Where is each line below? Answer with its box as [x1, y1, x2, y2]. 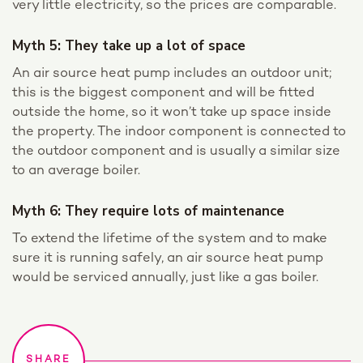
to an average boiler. [12, 163, 140, 178]
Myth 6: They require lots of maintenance [12, 201, 284, 220]
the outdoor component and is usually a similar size [12, 143, 340, 159]
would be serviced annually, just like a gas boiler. [12, 271, 318, 285]
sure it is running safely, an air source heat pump [12, 251, 323, 266]
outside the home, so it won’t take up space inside [12, 105, 331, 120]
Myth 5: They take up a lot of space [12, 36, 246, 55]
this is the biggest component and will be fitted [12, 85, 314, 100]
